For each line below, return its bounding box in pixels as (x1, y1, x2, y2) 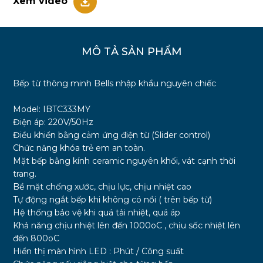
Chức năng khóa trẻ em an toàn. (13, 142, 146, 153)
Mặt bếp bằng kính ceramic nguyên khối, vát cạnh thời (13, 155, 236, 166)
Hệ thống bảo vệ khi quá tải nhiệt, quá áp (13, 207, 181, 218)
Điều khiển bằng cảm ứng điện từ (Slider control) (13, 129, 211, 140)
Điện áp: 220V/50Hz (13, 116, 94, 127)
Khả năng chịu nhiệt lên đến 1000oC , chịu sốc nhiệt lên (13, 220, 241, 231)
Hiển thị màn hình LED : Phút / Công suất (13, 245, 184, 257)
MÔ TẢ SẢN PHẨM (81, 45, 182, 58)
